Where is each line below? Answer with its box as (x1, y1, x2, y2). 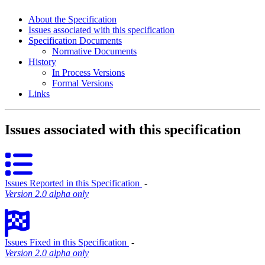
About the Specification (28, 14, 117, 24)
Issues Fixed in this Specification (5, 237, 129, 247)
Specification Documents (28, 35, 122, 46)
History (28, 57, 56, 67)
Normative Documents (52, 46, 137, 56)
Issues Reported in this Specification (5, 177, 142, 188)
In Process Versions (52, 67, 125, 77)
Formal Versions (52, 78, 113, 88)
